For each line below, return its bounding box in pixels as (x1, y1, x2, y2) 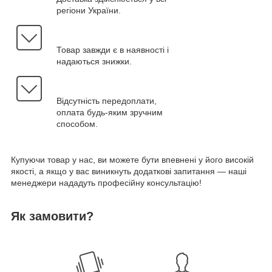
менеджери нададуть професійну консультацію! (11, 177, 202, 188)
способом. (56, 118, 98, 129)
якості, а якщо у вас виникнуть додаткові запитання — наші (11, 166, 246, 176)
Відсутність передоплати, (56, 95, 157, 106)
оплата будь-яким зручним (56, 107, 163, 117)
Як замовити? (11, 209, 93, 223)
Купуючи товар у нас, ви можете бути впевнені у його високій (11, 154, 254, 165)
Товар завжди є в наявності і (56, 44, 169, 55)
